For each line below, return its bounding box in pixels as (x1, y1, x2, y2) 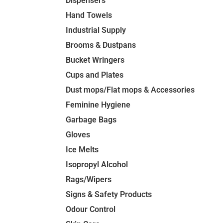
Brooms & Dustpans (66, 40, 136, 50)
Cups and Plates (66, 70, 123, 80)
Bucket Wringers (66, 55, 124, 65)
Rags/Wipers (66, 175, 111, 185)
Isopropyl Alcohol (66, 160, 128, 170)
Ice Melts (66, 145, 99, 155)
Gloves (66, 130, 90, 140)
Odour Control (66, 205, 115, 215)
